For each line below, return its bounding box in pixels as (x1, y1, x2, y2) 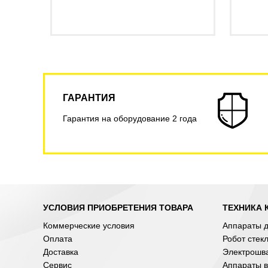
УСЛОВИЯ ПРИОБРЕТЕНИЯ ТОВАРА (43, 202, 193, 212)
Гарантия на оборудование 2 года (63, 113, 197, 123)
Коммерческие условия (43, 220, 135, 230)
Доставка (43, 246, 78, 257)
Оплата (43, 233, 72, 243)
